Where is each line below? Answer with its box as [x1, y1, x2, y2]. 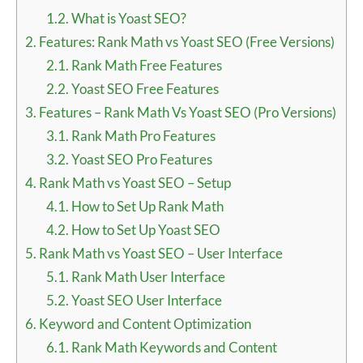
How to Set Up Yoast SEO [68, 221, 220, 239]
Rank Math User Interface [68, 268, 225, 286]
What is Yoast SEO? [68, 10, 186, 28]
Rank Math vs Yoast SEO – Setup [36, 174, 231, 192]
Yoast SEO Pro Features [68, 151, 212, 169]
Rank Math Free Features [68, 57, 222, 75]
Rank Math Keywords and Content [68, 339, 277, 357]
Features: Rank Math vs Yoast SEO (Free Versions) [36, 33, 335, 51]
